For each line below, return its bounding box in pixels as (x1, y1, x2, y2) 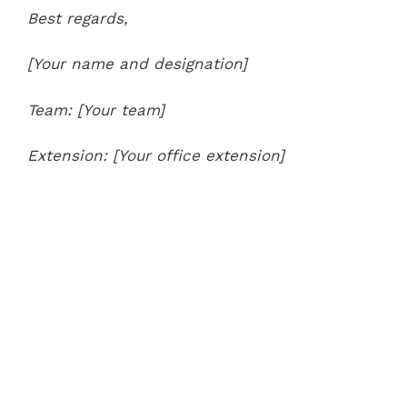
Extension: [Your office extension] (27, 146, 284, 164)
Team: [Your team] (27, 100, 164, 119)
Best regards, (27, 8, 128, 27)
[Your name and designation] (27, 55, 247, 73)
